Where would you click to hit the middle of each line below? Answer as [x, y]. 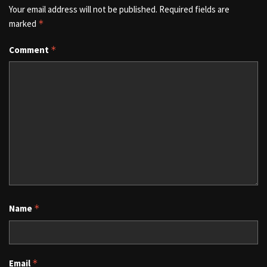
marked [24, 23]
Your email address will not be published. [83, 9]
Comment [30, 49]
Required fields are [194, 9]
